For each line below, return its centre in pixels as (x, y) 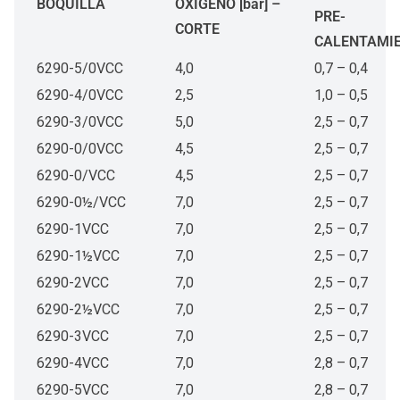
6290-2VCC (73, 283)
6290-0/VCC (76, 175)
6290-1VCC (73, 229)
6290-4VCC (73, 363)
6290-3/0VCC (80, 122)
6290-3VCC (73, 336)
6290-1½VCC (78, 256)
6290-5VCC (73, 390)
